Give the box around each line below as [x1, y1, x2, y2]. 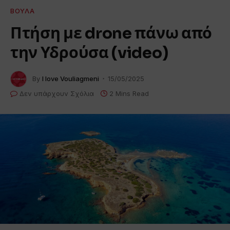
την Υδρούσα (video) [10, 43, 168, 63]
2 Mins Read [109, 89, 149, 98]
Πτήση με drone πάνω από [10, 23, 213, 44]
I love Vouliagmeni [42, 74, 99, 83]
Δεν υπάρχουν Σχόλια [20, 89, 94, 98]
